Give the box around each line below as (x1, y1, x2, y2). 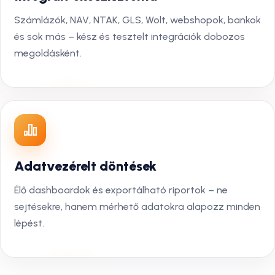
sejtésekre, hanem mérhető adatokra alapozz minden (14, 201, 260, 212)
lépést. (14, 217, 44, 229)
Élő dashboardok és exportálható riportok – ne (14, 184, 228, 196)
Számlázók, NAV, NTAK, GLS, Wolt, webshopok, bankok (14, 14, 261, 26)
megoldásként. (14, 47, 82, 59)
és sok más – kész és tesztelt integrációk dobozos (14, 31, 245, 42)
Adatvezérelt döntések (14, 158, 157, 174)
